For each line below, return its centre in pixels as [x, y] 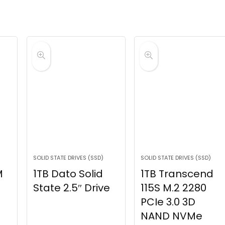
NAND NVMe [171, 216]
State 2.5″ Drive [71, 188]
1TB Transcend [177, 174]
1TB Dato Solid [68, 174]
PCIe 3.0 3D [168, 202]
